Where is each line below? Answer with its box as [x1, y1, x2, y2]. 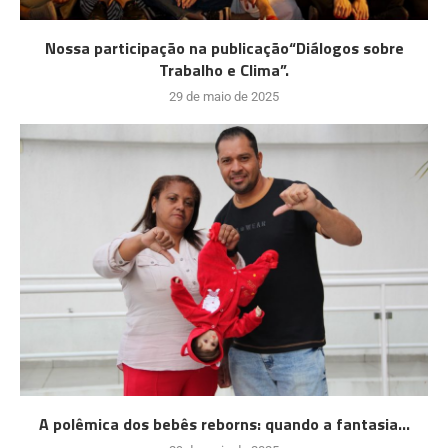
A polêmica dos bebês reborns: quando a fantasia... [38, 412, 410, 437]
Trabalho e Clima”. [159, 58, 289, 83]
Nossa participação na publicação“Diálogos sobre [44, 36, 404, 61]
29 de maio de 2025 [169, 89, 279, 105]
